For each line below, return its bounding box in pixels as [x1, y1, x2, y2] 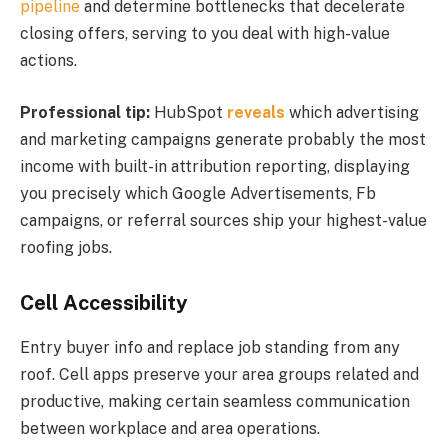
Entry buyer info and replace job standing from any [20, 337, 400, 357]
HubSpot [150, 102, 227, 122]
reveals [227, 102, 285, 122]
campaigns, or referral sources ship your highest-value [20, 210, 427, 230]
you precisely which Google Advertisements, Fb [20, 183, 376, 203]
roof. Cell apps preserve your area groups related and [20, 364, 419, 384]
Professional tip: [20, 102, 150, 122]
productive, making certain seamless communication [20, 391, 410, 411]
